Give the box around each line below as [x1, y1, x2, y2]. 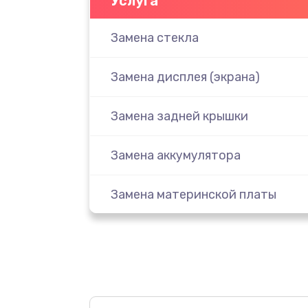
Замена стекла [110, 30, 199, 45]
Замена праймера [110, 265, 215, 280]
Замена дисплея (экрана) [110, 69, 260, 85]
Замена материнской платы [110, 186, 276, 202]
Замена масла [110, 225, 193, 241]
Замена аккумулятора [110, 147, 241, 163]
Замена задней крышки [110, 108, 248, 124]
